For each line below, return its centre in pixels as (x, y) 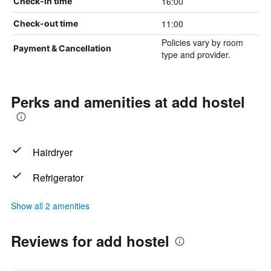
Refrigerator (58, 178)
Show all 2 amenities (50, 206)
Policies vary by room (202, 42)
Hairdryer (53, 152)
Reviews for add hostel (90, 241)
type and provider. (196, 54)
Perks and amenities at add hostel (128, 102)
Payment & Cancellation (62, 48)
